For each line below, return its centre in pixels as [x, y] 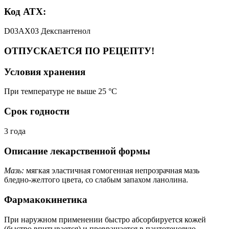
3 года [15, 131]
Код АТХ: [25, 11]
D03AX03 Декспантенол [47, 31]
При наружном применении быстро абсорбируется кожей [105, 219]
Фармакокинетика [46, 199]
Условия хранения [45, 72]
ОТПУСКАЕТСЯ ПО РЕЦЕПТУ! [79, 51]
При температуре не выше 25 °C [61, 91]
